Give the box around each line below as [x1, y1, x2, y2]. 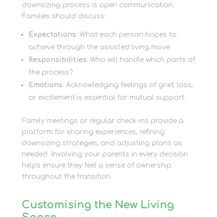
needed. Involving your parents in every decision [21, 151, 188, 158]
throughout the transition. [21, 173, 112, 181]
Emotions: [28, 81, 64, 89]
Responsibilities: [28, 56, 88, 64]
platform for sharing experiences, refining [21, 128, 165, 136]
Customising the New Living [21, 199, 174, 211]
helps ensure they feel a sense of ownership [21, 162, 171, 170]
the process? [28, 69, 73, 77]
